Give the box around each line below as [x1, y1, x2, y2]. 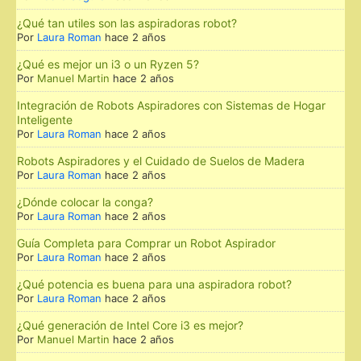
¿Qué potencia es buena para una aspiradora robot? [17, 276, 292, 291]
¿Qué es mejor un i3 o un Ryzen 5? [17, 56, 199, 71]
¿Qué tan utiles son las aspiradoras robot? [17, 15, 237, 30]
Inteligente [17, 112, 73, 127]
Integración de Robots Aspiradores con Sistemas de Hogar [17, 98, 326, 112]
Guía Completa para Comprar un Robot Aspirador [17, 235, 276, 250]
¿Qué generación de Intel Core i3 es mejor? [17, 317, 243, 332]
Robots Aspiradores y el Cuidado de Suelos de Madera [17, 153, 305, 168]
